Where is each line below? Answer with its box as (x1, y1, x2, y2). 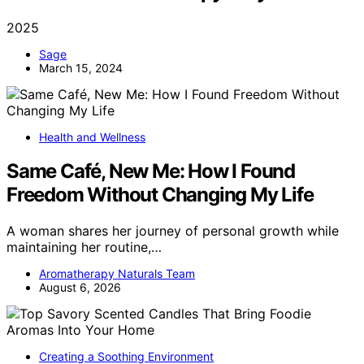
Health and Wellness (39, 129, 145, 144)
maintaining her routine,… (6, 239, 162, 256)
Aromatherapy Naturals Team (39, 266, 195, 281)
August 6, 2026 (39, 280, 121, 295)
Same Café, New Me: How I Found (6, 159, 295, 184)
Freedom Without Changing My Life (6, 183, 314, 207)
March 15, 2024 (39, 60, 123, 75)
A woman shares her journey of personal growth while (6, 223, 339, 240)
